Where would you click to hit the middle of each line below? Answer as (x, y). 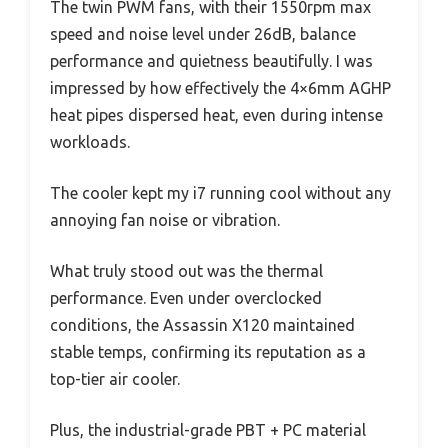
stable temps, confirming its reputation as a (208, 352)
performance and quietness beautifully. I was (211, 61)
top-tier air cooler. (115, 379)
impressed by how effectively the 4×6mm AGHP (220, 88)
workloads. (90, 142)
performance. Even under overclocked (186, 298)
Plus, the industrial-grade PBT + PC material (208, 430)
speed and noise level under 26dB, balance (203, 34)
